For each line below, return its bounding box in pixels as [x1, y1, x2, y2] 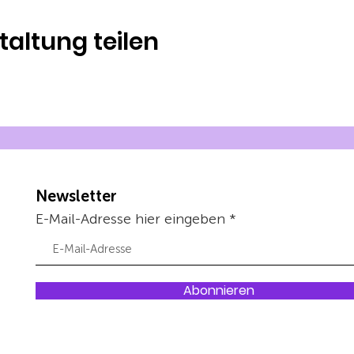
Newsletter [36, 190, 118, 205]
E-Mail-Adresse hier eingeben [36, 213, 226, 227]
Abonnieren [183, 281, 254, 299]
